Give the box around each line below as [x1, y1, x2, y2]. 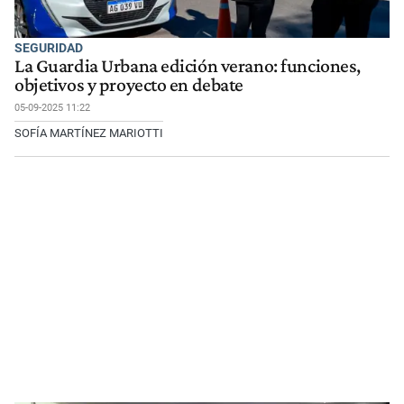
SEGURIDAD [14, 40, 83, 55]
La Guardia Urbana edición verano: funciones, [14, 54, 361, 77]
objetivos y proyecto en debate [14, 73, 244, 96]
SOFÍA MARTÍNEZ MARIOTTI [14, 125, 163, 140]
